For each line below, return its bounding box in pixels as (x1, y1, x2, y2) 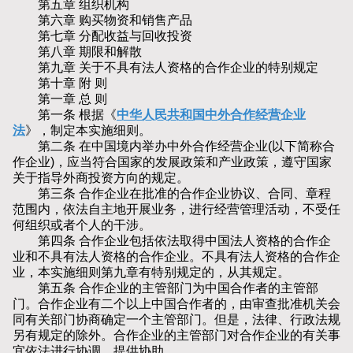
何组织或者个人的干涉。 (13, 218, 151, 232)
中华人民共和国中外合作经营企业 (117, 108, 306, 122)
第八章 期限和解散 (13, 45, 142, 59)
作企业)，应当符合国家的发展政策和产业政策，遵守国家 (13, 155, 332, 169)
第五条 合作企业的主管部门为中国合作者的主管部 (13, 281, 318, 295)
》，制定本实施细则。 (25, 124, 151, 138)
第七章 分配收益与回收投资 (13, 29, 192, 43)
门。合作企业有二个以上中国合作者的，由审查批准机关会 (13, 297, 340, 311)
